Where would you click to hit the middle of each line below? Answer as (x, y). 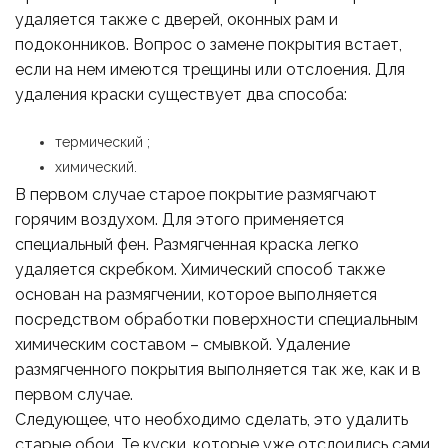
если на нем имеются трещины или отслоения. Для (210, 70)
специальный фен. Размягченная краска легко (187, 245)
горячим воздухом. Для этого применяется (179, 220)
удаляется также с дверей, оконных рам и (176, 20)
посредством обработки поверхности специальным (216, 320)
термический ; (102, 142)
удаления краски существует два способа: (181, 95)
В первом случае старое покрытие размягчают (196, 195)
